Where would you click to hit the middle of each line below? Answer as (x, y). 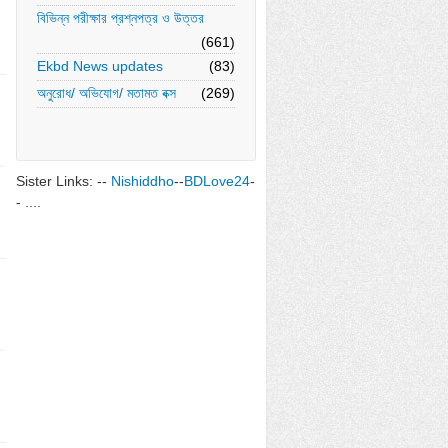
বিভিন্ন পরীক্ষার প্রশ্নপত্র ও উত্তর (120, 18)
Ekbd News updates (100, 66)
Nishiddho (142, 181)
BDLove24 (217, 181)
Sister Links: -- (63, 181)
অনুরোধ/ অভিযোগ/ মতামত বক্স (106, 93)
